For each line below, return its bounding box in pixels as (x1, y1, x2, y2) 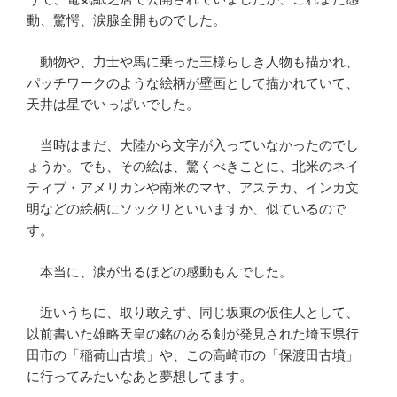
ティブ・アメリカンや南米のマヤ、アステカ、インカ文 (27, 180, 359, 196)
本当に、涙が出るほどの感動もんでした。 (27, 263, 292, 279)
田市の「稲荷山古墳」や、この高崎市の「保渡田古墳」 (27, 347, 359, 363)
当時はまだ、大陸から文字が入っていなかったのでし (27, 137, 359, 153)
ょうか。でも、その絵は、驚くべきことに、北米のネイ (27, 159, 359, 175)
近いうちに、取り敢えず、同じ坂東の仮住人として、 (27, 305, 359, 321)
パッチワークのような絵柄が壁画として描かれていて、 (27, 74, 359, 90)
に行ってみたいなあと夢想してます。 (27, 369, 253, 385)
